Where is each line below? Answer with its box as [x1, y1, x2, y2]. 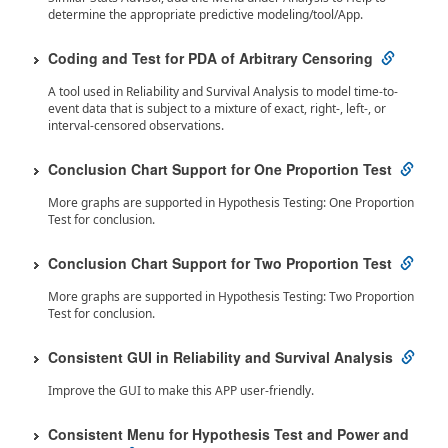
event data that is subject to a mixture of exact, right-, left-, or [48, 100, 386, 117]
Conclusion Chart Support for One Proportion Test [48, 159, 392, 179]
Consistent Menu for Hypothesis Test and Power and [48, 424, 409, 444]
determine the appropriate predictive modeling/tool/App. [48, 6, 363, 23]
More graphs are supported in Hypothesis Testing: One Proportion [48, 194, 414, 211]
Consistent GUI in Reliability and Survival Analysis [48, 347, 393, 367]
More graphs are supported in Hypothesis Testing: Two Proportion [48, 288, 414, 305]
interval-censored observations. [48, 117, 224, 134]
